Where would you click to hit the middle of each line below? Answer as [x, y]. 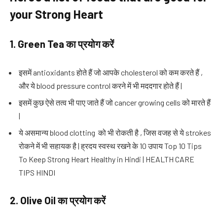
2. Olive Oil [34, 201]
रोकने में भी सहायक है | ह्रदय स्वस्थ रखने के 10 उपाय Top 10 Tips [110, 146]
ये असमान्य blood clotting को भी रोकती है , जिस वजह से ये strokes [115, 132]
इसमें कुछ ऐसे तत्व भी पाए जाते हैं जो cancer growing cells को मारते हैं [115, 102]
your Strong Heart [56, 14]
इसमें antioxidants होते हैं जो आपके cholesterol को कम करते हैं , [111, 72]
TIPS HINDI [37, 172]
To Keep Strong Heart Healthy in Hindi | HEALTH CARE [107, 159]
